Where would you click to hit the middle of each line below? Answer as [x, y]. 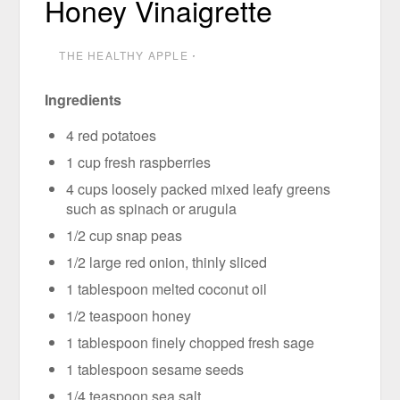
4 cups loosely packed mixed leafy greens [199, 188]
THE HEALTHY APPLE [124, 54]
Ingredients [83, 99]
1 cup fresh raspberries [139, 162]
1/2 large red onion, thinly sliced [167, 262]
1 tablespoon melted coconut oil [167, 288]
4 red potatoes [112, 135]
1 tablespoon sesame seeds [155, 369]
